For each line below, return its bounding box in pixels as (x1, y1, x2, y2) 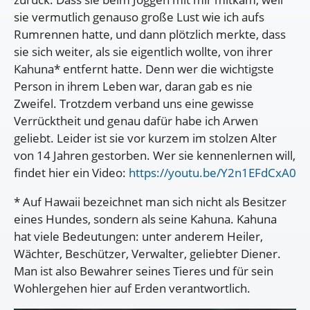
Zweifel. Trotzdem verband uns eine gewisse (14, 95, 254, 111)
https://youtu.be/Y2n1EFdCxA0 (129, 164, 296, 181)
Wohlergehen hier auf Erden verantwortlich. (14, 280, 250, 296)
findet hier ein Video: (14, 164, 129, 181)
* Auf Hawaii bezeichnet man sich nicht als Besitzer (14, 193, 286, 210)
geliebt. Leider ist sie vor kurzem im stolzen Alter (14, 129, 277, 146)
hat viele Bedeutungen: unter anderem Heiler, (14, 228, 263, 244)
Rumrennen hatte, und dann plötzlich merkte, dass (14, 26, 286, 42)
